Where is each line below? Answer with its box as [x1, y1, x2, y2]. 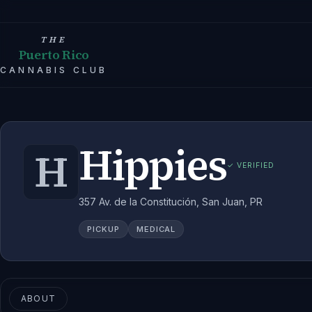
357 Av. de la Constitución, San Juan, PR [79, 196, 263, 208]
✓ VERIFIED [226, 161, 275, 170]
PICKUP [87, 224, 120, 234]
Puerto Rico [18, 46, 89, 63]
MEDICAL [136, 224, 176, 234]
